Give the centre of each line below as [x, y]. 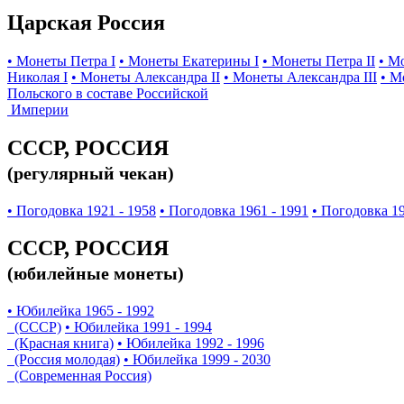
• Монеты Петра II [319, 60]
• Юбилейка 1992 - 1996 [191, 344]
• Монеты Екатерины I [189, 60]
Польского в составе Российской [108, 93]
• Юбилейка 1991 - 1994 [138, 327]
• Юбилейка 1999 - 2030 [197, 360]
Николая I [37, 77]
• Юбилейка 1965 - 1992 [81, 311]
